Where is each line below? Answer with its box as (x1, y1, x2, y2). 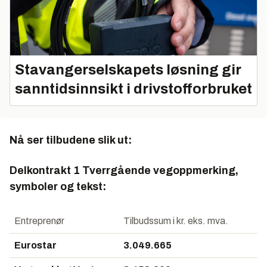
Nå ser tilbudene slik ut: (10, 134, 132, 147)
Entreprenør (14, 216, 64, 226)
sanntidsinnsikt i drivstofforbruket (15, 81, 252, 97)
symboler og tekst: (10, 181, 106, 193)
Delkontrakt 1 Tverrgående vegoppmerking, (10, 164, 238, 177)
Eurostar (14, 240, 57, 251)
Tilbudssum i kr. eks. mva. (123, 216, 228, 226)
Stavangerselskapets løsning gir (15, 62, 241, 78)
